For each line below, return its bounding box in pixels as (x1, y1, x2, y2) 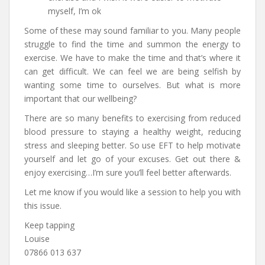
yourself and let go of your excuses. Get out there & (24, 153, 241, 165)
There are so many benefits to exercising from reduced (24, 112, 241, 124)
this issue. (24, 200, 62, 212)
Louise (24, 233, 50, 245)
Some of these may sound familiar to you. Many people (24, 25, 241, 37)
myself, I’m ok (48, 5, 101, 17)
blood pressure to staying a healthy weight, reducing (24, 126, 241, 138)
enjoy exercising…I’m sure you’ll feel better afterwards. (24, 167, 231, 179)
